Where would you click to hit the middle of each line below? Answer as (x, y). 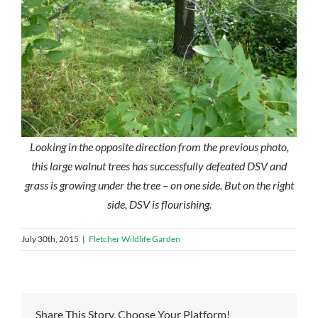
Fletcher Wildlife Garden (135, 239)
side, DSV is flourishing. (159, 204)
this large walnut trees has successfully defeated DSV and (159, 166)
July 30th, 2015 (50, 239)
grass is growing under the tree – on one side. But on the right (159, 185)
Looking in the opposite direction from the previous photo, (159, 147)
